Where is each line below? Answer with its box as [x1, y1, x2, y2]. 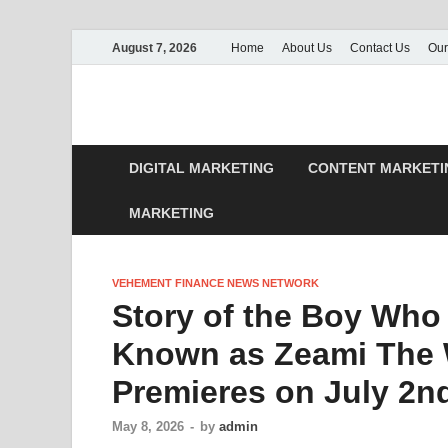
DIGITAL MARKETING [129, 159, 274, 176]
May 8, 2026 [112, 419, 184, 435]
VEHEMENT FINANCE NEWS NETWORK [112, 277, 319, 289]
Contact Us [350, 40, 410, 55]
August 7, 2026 [112, 40, 197, 55]
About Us [282, 40, 332, 55]
